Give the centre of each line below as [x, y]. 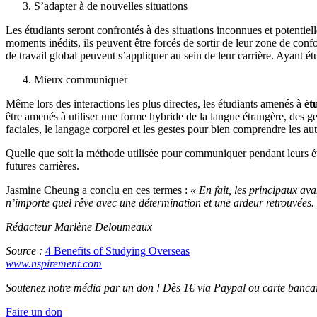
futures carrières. [42, 166]
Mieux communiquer [81, 80]
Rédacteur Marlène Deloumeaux [79, 227]
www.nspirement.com [54, 264]
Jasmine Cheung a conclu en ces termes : [98, 190]
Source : [25, 251]
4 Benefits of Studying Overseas [117, 251]
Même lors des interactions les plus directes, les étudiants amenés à [155, 104]
